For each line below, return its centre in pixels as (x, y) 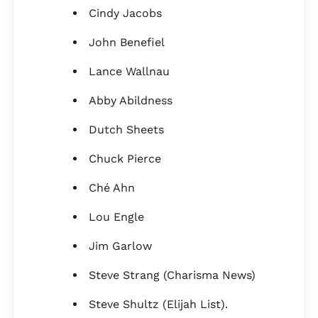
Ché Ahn (112, 188)
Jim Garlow (122, 246)
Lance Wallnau (131, 72)
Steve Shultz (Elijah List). (162, 305)
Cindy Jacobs (127, 13)
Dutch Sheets (128, 130)
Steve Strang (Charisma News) (172, 275)
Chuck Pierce (125, 159)
